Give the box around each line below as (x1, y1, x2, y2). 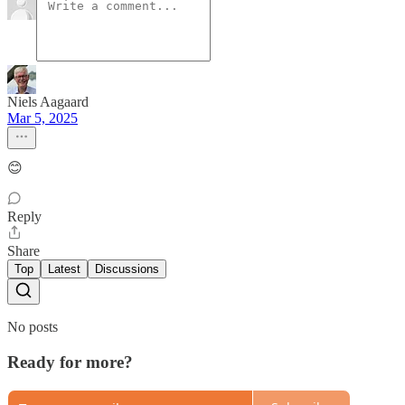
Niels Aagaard (7, 94, 89, 110)
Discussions (95, 262, 159, 277)
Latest (48, 262, 80, 277)
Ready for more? (7, 352, 133, 372)
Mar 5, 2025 (7, 110, 78, 127)
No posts (7, 319, 58, 335)
